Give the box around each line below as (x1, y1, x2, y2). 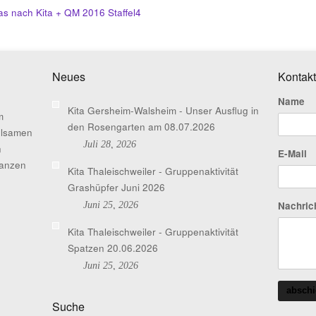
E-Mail (278, 147, 307, 160)
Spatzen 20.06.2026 (68, 241, 158, 255)
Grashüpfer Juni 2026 (68, 181, 165, 194)
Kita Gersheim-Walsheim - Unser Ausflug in (68, 104, 259, 117)
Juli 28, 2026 (83, 139, 136, 150)
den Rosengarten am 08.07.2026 (68, 120, 215, 133)
